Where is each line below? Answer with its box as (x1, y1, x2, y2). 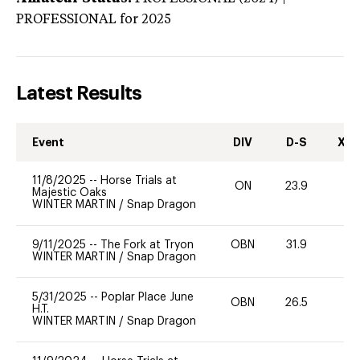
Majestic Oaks (32, 186, 107, 198)
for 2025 (117, 13, 171, 27)
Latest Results (16, 83, 142, 103)
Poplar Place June (101, 291, 194, 303)
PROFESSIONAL (16, 13, 117, 27)
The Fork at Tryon (100, 239, 194, 251)
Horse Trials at (100, 174, 177, 186)
